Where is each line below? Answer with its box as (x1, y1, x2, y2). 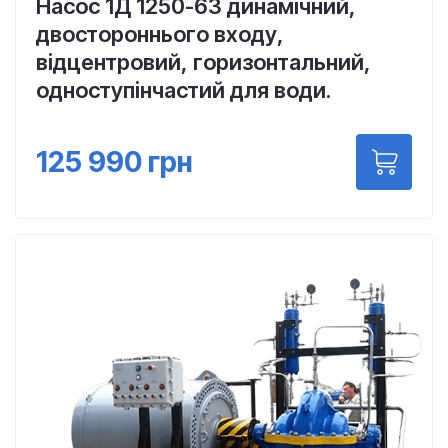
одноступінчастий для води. (36, 77, 331, 103)
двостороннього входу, (36, 21, 284, 47)
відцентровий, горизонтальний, (36, 49, 371, 75)
